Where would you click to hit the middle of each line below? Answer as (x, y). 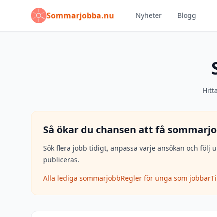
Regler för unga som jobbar (166, 178)
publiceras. (61, 160)
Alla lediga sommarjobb (82, 178)
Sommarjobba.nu (80, 15)
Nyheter (149, 15)
